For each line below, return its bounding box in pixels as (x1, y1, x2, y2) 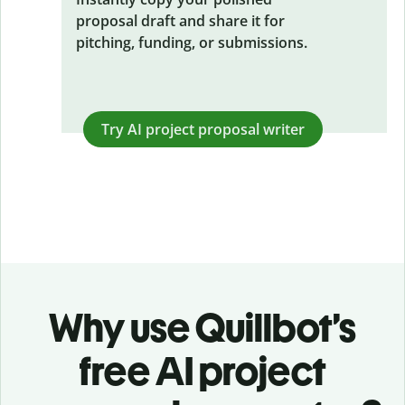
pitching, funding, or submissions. (76, 33, 307, 52)
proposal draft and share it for (76, 11, 285, 31)
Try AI (100, 118, 146, 139)
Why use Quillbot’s (49, 304, 356, 352)
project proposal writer (145, 118, 305, 139)
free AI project (79, 347, 326, 395)
